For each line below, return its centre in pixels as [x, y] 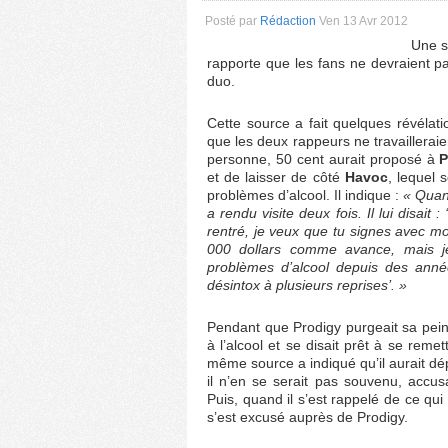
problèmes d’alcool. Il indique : [305, 195]
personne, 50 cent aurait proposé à [323, 159]
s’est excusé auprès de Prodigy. [307, 417]
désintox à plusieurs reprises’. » [307, 285]
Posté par [232, 21]
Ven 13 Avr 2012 [363, 21]
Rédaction [288, 21]
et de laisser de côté [276, 177]
